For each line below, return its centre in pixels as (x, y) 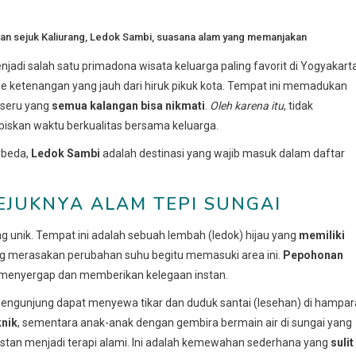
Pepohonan (313, 255)
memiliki (322, 235)
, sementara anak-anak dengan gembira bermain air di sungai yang (185, 322)
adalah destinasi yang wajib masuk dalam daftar (222, 153)
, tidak (298, 105)
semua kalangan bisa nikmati (128, 105)
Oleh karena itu (247, 105)
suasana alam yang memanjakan (232, 37)
